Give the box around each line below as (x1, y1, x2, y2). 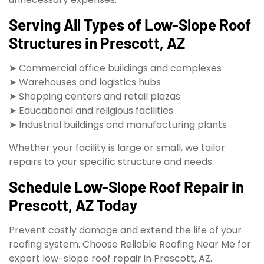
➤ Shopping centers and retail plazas (9, 90, 180, 104)
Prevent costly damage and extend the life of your (9, 223, 242, 237)
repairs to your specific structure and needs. (9, 154, 214, 169)
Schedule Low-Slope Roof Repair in (9, 177, 244, 196)
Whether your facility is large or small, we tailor (9, 140, 225, 154)
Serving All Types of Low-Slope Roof (9, 15, 251, 34)
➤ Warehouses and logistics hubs (9, 75, 161, 90)
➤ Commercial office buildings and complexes (9, 61, 222, 75)
